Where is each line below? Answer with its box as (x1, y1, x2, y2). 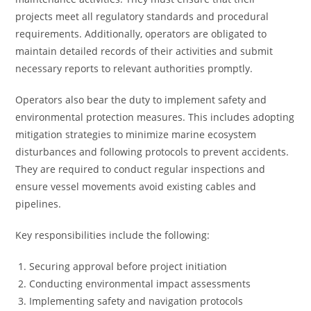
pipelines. (15, 197, 62, 210)
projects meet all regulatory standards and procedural (15, 10, 269, 23)
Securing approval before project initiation (29, 260, 228, 273)
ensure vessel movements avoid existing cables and (15, 180, 257, 193)
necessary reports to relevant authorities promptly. (15, 62, 253, 75)
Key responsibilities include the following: (15, 228, 210, 242)
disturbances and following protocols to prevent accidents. (15, 145, 289, 158)
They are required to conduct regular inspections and (15, 162, 266, 176)
